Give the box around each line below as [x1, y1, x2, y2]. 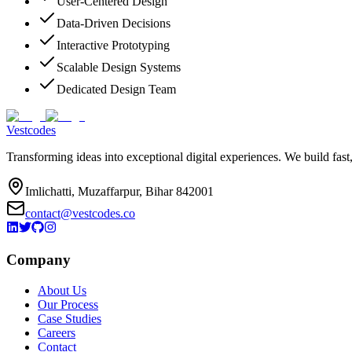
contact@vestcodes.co [25, 207, 135, 221]
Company [6, 251, 71, 268]
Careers [38, 325, 75, 339]
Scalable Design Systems [57, 60, 181, 75]
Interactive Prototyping [57, 38, 170, 53]
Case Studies [38, 311, 101, 325]
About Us [38, 283, 86, 297]
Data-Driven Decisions [57, 16, 170, 31]
